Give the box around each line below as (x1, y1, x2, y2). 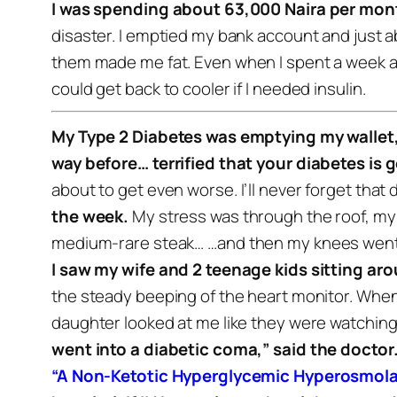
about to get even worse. (51, 178, 237, 201)
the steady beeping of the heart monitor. (51, 284, 353, 307)
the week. (51, 205, 129, 228)
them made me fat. (51, 51, 191, 74)
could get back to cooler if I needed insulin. (51, 77, 366, 100)
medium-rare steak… (51, 231, 205, 254)
